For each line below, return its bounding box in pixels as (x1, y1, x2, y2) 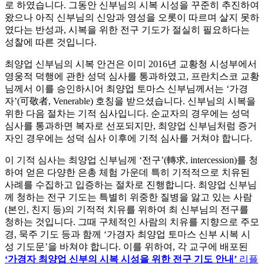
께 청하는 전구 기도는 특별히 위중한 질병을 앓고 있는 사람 (5, 192, 252, 203)
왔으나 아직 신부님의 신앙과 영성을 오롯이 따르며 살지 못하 (5, 12, 259, 23)
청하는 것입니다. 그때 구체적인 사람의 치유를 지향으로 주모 (5, 217, 259, 227)
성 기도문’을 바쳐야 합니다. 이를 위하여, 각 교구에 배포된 (5, 242, 248, 252)
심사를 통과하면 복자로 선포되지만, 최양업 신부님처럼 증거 (5, 121, 257, 131)
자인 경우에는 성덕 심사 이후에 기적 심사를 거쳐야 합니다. (5, 133, 252, 144)
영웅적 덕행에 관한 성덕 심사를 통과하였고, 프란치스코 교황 (5, 71, 259, 82)
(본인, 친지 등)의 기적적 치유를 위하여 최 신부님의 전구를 (5, 204, 249, 215)
